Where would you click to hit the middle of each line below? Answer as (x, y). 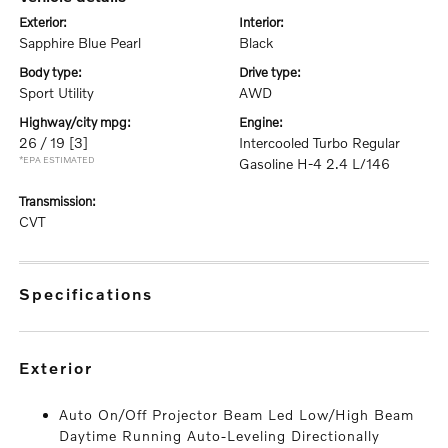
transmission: (61, 201)
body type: (55, 72)
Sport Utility (57, 93)
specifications (93, 294)
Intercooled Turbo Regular (319, 143)
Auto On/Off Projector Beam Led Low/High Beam (237, 415)
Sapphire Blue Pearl (80, 43)
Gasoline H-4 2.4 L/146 (314, 164)
